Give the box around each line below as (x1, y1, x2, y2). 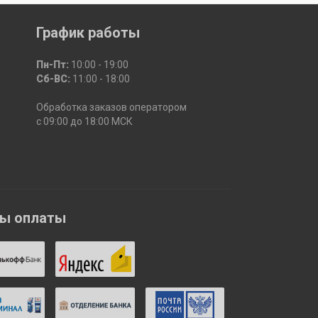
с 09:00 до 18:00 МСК (35, 116, 133, 128)
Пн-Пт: (35, 59, 71, 71)
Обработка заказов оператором (35, 102, 187, 114)
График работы (35, 24, 140, 42)
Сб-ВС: (35, 73, 72, 85)
